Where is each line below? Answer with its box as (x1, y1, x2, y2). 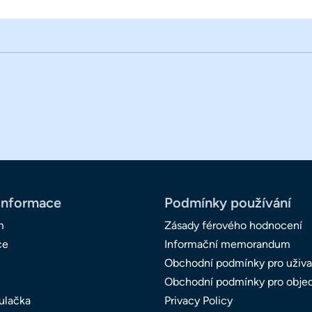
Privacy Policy (164, 294, 233, 308)
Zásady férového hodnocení (164, 219, 302, 233)
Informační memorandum (164, 237, 290, 251)
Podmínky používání (164, 194, 291, 212)
